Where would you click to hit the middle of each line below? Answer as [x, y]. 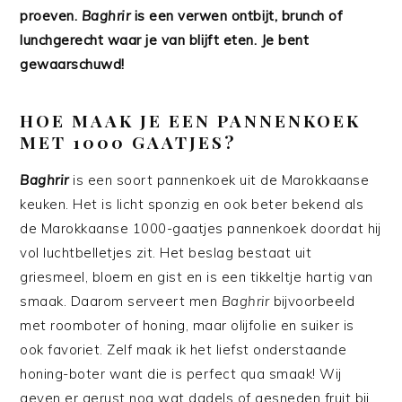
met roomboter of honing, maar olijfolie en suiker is [187, 325]
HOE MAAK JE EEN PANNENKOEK [191, 120]
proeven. [51, 16]
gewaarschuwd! [72, 64]
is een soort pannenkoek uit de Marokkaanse [219, 180]
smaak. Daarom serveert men [121, 301]
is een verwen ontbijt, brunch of [237, 16]
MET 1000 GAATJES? [128, 142]
